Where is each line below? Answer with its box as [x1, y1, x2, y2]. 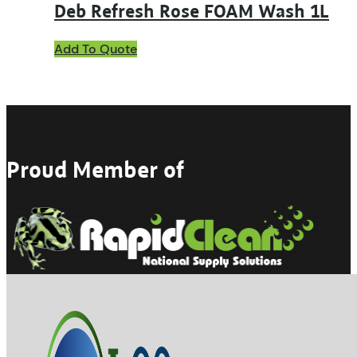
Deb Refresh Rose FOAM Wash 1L [54, 3, 329, 22]
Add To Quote [54, 40, 137, 57]
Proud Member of [6, 160, 184, 183]
